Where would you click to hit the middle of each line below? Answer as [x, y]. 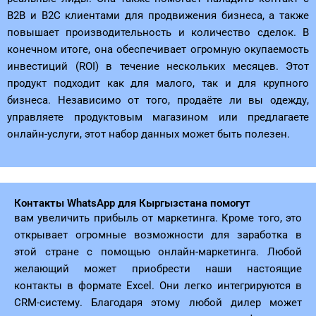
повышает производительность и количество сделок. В [158, 32]
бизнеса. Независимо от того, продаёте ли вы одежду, [158, 100]
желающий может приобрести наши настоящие [158, 269]
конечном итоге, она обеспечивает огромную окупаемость [158, 49]
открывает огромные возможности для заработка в [158, 235]
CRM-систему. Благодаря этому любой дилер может [158, 303]
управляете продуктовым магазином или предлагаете [158, 117]
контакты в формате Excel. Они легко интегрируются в [158, 286]
